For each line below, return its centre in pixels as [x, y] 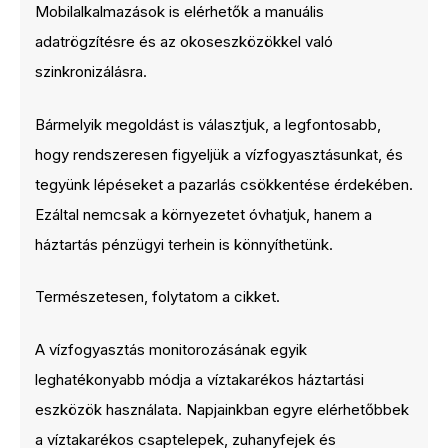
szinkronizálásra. [91, 71]
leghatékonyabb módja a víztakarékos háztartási [199, 379]
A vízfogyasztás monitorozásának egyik [171, 349]
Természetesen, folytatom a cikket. [157, 296]
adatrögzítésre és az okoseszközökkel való [184, 41]
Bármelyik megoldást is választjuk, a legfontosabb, [208, 124]
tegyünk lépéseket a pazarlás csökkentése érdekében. [224, 184]
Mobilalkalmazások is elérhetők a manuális [179, 11]
